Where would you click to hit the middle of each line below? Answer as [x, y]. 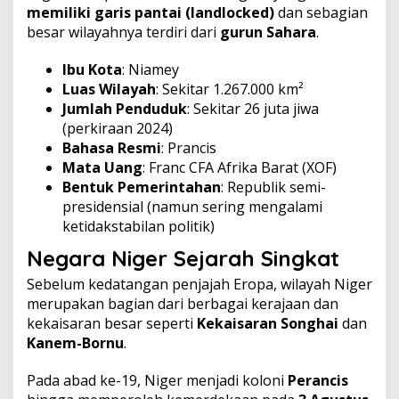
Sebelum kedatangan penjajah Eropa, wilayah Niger [199, 284]
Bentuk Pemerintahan [142, 187]
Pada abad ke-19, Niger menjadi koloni [157, 380]
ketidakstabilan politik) [138, 226]
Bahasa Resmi [112, 148]
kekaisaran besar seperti [112, 323]
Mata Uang [102, 167]
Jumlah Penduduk [125, 109]
